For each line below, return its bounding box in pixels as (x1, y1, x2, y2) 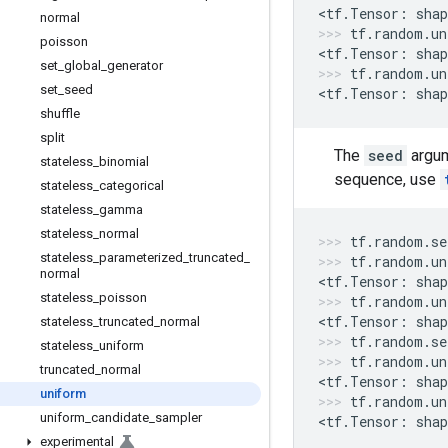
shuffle (40, 106, 80, 121)
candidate (91, 410, 149, 425)
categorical (99, 178, 164, 193)
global (64, 58, 101, 73)
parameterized (99, 250, 183, 265)
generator (107, 58, 163, 73)
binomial (99, 154, 149, 169)
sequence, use (334, 169, 440, 189)
